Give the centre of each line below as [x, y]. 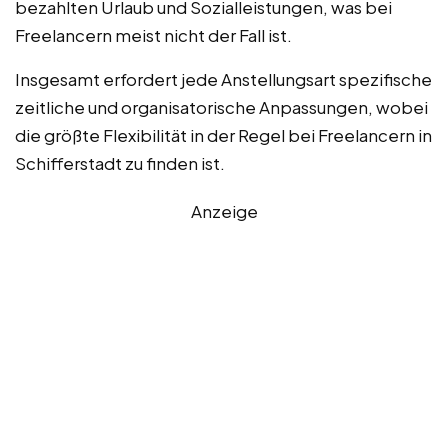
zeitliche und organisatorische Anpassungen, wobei [221, 107]
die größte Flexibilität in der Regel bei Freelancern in [223, 135]
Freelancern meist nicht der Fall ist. [153, 35]
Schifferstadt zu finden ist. [120, 163]
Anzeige [224, 211]
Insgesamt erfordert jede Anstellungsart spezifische [223, 79]
